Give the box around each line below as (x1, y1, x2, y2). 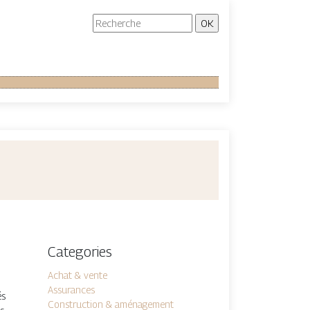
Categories (47, 244, 112, 260)
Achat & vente (47, 269, 107, 281)
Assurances (47, 284, 95, 295)
